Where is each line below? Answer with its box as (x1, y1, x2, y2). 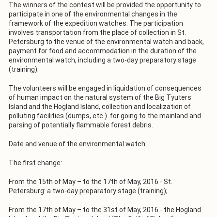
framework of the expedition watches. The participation (9, 19, 183, 27)
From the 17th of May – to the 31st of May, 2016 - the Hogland (9, 205, 201, 214)
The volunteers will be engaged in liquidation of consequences (9, 84, 201, 92)
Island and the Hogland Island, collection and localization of (9, 102, 191, 110)
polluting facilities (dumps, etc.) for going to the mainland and (9, 111, 201, 120)
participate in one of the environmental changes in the (9, 10, 177, 18)
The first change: (9, 158, 62, 167)
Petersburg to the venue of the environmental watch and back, (9, 37, 204, 46)
